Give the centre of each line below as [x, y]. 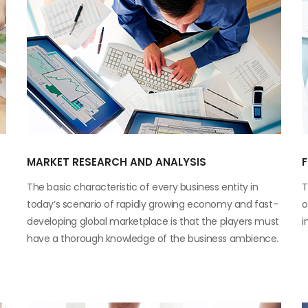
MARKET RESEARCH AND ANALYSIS [117, 162]
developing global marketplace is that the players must [153, 221]
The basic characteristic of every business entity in [143, 187]
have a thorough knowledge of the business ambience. [153, 239]
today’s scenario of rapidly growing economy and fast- [153, 204]
